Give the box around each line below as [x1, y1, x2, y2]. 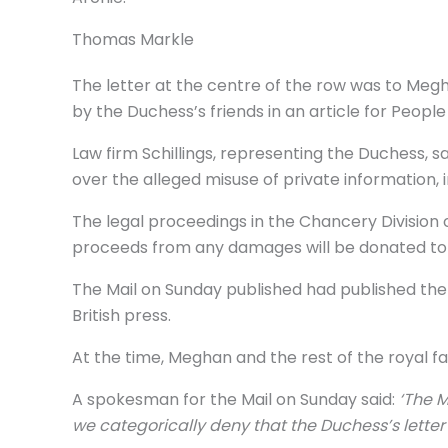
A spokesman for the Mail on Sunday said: [72, 388, 399, 411]
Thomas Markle [72, 28, 194, 51]
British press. [72, 304, 171, 327]
